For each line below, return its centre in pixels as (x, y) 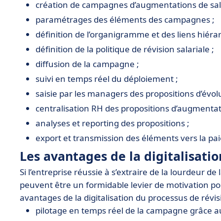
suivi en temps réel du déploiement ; (107, 79)
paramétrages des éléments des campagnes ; (125, 19)
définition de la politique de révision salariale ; (125, 49)
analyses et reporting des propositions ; (112, 123)
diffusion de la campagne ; (87, 64)
